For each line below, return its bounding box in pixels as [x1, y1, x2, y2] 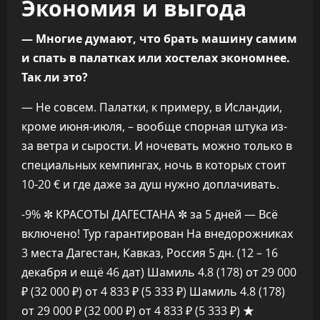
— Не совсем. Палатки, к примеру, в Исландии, [21, 99, 282, 115]
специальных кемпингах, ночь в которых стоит [21, 156, 286, 173]
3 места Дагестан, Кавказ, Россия [21, 244, 209, 261]
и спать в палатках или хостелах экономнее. [21, 49, 290, 66]
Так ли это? [21, 69, 88, 85]
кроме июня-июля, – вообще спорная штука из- [21, 118, 287, 134]
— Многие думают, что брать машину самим [21, 30, 297, 46]
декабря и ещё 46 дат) [21, 264, 147, 280]
